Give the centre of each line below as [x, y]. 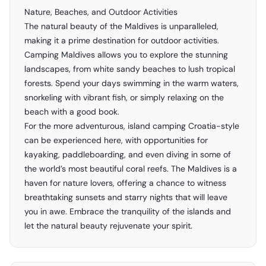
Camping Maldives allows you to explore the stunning [126, 55]
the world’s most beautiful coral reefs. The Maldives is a [131, 169]
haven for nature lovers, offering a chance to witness [125, 183]
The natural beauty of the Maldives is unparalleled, [121, 26]
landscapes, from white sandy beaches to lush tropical [130, 69]
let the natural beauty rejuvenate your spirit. [108, 226]
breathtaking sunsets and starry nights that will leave [126, 197]
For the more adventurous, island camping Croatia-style [132, 126]
